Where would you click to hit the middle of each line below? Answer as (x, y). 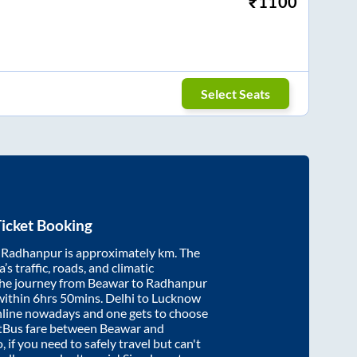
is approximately (110, 252)
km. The (179, 252)
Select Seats (236, 94)
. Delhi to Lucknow (151, 297)
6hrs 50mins (67, 297)
